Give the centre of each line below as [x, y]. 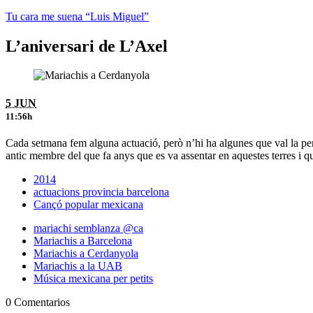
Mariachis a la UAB [78, 266]
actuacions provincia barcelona [101, 192]
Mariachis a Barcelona [83, 241]
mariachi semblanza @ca [88, 228]
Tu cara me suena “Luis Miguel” [77, 16]
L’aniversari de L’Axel [87, 46]
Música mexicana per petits [93, 278]
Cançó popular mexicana [88, 204]
